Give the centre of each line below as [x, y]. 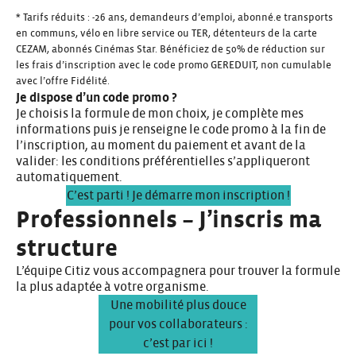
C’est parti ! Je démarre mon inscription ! [178, 195]
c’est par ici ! [178, 343]
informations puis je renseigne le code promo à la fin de [171, 129]
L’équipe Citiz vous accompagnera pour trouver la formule [178, 271]
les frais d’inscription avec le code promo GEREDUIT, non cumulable [174, 65]
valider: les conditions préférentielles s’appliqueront [163, 161]
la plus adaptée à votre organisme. [112, 286]
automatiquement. [69, 177]
